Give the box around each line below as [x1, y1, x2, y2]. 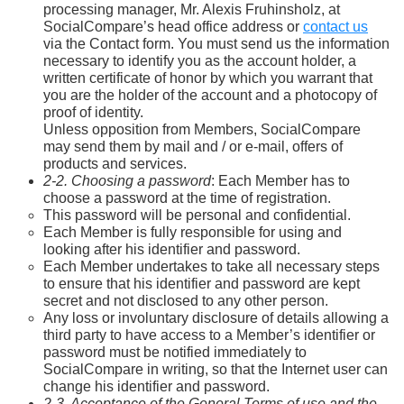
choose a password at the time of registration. [43, 189, 331, 206]
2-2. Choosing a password [43, 172, 211, 188]
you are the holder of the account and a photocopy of [43, 87, 377, 103]
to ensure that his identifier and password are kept [43, 275, 360, 291]
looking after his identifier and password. [43, 241, 300, 257]
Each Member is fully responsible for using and [43, 224, 342, 240]
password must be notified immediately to [43, 344, 307, 360]
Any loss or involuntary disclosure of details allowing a [43, 309, 389, 326]
